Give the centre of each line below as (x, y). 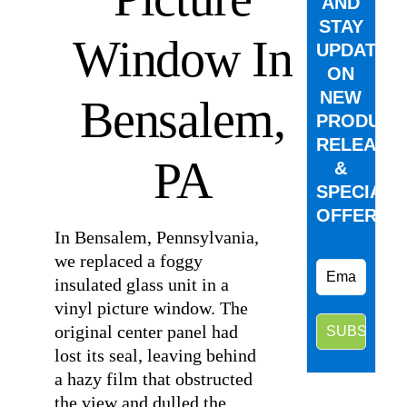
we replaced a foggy (128, 261)
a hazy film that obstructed (153, 379)
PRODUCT (360, 121)
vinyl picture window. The (151, 308)
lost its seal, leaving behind (155, 355)
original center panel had (146, 332)
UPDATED (358, 50)
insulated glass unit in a (141, 284)
